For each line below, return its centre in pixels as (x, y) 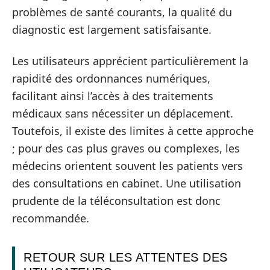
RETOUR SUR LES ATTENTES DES (126, 257)
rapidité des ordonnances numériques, (111, 78)
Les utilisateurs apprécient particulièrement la (130, 61)
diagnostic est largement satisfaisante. (112, 30)
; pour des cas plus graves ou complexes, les (126, 148)
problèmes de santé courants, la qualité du (122, 12)
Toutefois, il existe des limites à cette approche (133, 130)
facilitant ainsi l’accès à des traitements (113, 96)
